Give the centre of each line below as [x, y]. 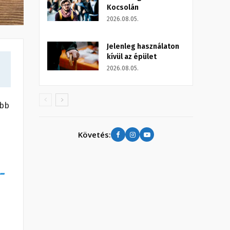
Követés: [94, 134]
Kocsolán [123, 8]
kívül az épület [132, 57]
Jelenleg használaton [143, 47]
